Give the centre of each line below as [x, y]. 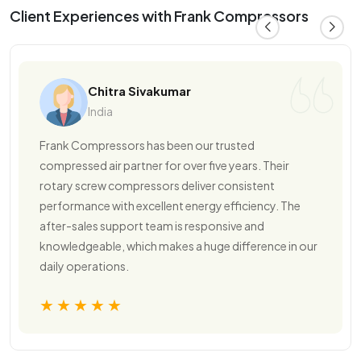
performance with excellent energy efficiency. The [170, 206]
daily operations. [84, 266]
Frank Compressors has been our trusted [147, 145]
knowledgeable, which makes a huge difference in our [178, 246]
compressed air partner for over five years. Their [164, 166]
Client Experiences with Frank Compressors [159, 16]
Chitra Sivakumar [139, 91]
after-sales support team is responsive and [152, 226]
